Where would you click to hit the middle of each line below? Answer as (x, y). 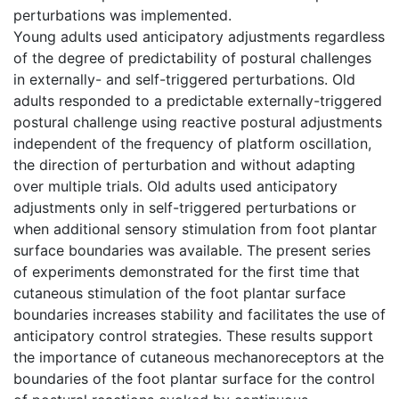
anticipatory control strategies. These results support (193, 335)
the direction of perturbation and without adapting (184, 164)
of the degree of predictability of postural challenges (192, 57)
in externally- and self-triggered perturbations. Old (184, 79)
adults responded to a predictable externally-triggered (198, 100)
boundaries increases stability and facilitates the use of (199, 314)
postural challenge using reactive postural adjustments (198, 122)
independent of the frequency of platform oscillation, (192, 143)
